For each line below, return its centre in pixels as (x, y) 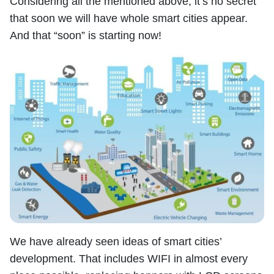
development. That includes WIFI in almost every (129, 258)
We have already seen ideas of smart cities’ (116, 241)
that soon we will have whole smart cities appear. (129, 18)
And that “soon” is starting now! (86, 35)
